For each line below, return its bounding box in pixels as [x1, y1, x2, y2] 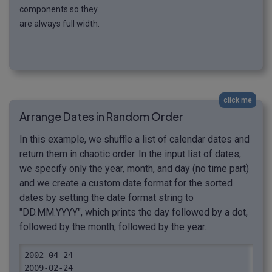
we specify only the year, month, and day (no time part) [19, 163, 249, 175]
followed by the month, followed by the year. [19, 221, 206, 233]
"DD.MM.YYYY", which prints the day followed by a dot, [19, 206, 248, 219]
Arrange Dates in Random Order [19, 109, 183, 124]
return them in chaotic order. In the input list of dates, [19, 148, 241, 160]
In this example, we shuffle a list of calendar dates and [19, 134, 250, 146]
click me [223, 96, 252, 105]
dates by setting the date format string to [19, 192, 194, 204]
